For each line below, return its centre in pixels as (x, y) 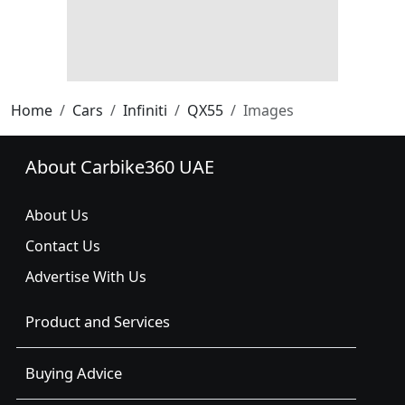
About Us (57, 216)
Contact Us (63, 246)
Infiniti (145, 111)
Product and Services (98, 322)
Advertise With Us (86, 277)
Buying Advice (74, 373)
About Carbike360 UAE (120, 167)
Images (268, 111)
